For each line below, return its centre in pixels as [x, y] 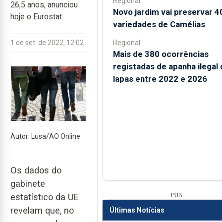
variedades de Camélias [159, 24]
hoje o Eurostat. [37, 17]
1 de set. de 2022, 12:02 [47, 43]
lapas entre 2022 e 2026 [160, 79]
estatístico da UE [45, 197]
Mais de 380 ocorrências [161, 54]
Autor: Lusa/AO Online [45, 137]
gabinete [28, 183]
